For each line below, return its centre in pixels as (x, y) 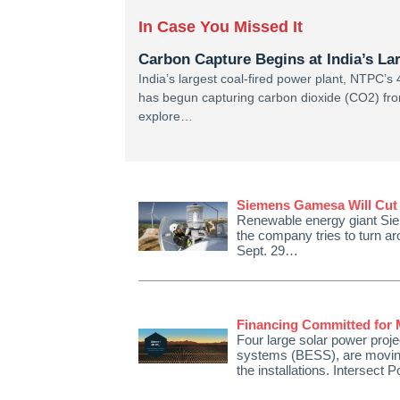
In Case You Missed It (221, 27)
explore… (166, 116)
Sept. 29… (267, 250)
